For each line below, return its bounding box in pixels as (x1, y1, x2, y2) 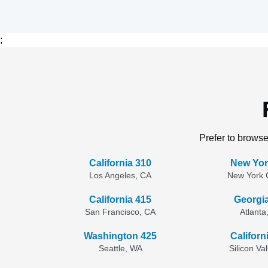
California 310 (89, 158, 152, 168)
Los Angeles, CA (89, 170, 152, 180)
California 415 (89, 194, 152, 205)
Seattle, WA (98, 243, 142, 253)
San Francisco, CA (85, 207, 156, 217)
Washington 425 (84, 231, 157, 241)
